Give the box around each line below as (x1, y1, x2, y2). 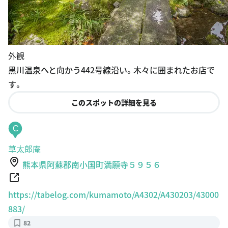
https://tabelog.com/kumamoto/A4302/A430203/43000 (8, 188, 219, 201)
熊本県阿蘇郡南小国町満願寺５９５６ (22, 158, 161, 170)
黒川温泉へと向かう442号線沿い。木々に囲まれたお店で (8, 63, 215, 76)
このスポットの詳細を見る (71, 97, 157, 107)
